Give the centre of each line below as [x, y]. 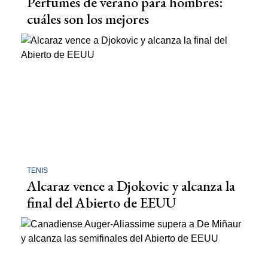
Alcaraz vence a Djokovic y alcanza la [131, 186]
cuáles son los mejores [88, 19]
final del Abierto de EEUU [101, 203]
